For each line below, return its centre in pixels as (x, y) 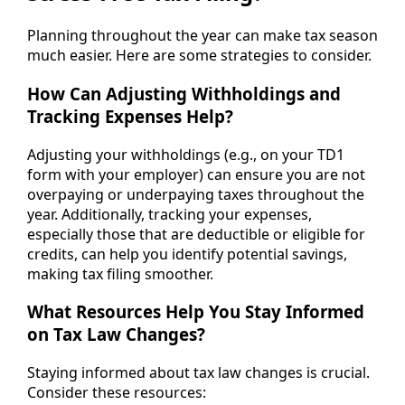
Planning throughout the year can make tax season (202, 36)
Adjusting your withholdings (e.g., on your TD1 (186, 154)
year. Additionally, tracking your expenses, (170, 214)
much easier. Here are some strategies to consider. (199, 56)
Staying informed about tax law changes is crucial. (198, 372)
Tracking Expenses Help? (130, 116)
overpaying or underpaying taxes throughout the (196, 194)
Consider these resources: (117, 392)
